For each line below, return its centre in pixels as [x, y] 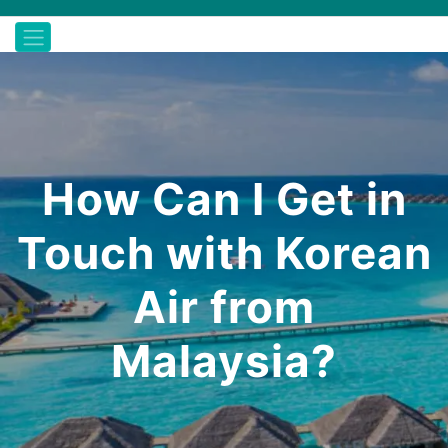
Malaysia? [224, 361]
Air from [224, 307]
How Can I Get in [224, 199]
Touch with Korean [224, 253]
